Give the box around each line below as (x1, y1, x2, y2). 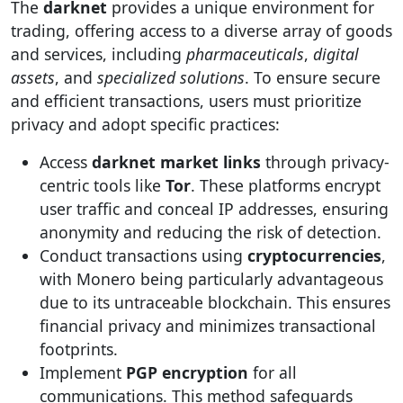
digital (313, 43, 359, 65)
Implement (40, 362, 126, 383)
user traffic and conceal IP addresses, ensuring (40, 198, 389, 219)
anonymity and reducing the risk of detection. (40, 221, 381, 243)
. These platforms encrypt (191, 175, 381, 196)
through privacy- (261, 151, 390, 173)
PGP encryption (126, 362, 248, 383)
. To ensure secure (245, 67, 381, 88)
